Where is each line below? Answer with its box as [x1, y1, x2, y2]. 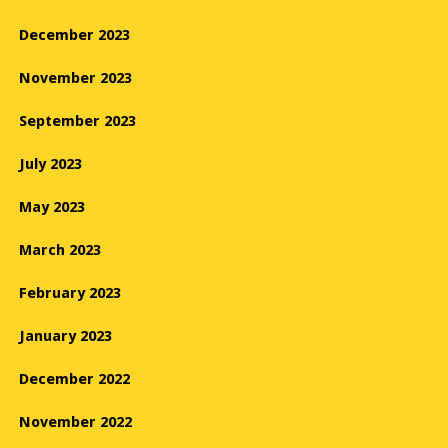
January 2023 [19, 327, 112, 346]
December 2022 [19, 370, 130, 389]
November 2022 [19, 413, 132, 432]
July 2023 [19, 155, 82, 174]
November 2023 [19, 69, 132, 88]
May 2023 [19, 198, 85, 217]
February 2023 [19, 284, 121, 303]
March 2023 [19, 241, 101, 260]
